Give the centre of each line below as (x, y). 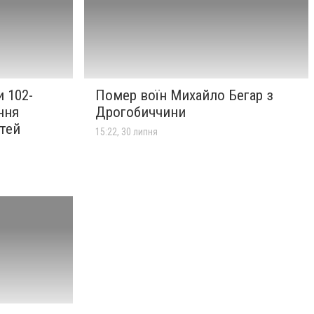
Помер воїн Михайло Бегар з (184, 96)
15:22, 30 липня (127, 132)
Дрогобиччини (141, 112)
